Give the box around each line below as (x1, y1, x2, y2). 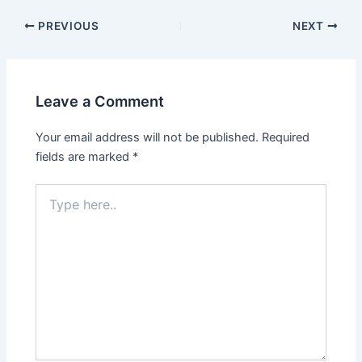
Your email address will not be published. (36, 129, 259, 145)
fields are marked (36, 149, 133, 164)
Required (262, 129, 310, 145)
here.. (35, 200, 65, 214)
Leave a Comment (36, 91, 165, 110)
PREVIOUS (35, 19, 99, 33)
